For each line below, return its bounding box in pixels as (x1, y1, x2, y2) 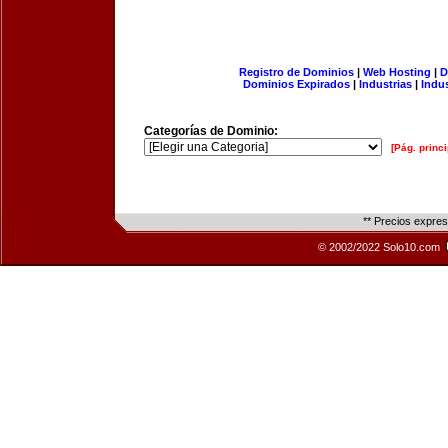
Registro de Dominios (238, 66, 354, 78)
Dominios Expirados (243, 78, 350, 90)
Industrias (359, 78, 412, 90)
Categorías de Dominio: (144, 124, 278, 138)
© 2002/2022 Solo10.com (318, 241, 443, 253)
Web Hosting (362, 66, 431, 78)
